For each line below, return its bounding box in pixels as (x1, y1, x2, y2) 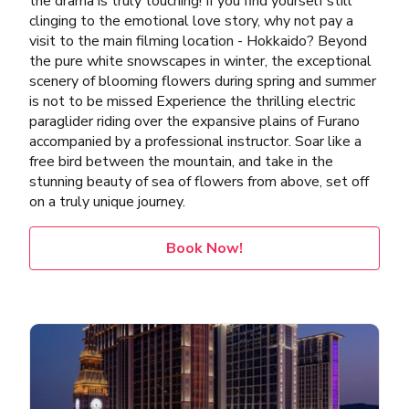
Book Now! (166, 237, 243, 258)
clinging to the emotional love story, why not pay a (29, 10, 353, 31)
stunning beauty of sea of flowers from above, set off (29, 171, 369, 192)
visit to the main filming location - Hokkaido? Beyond (29, 30, 367, 51)
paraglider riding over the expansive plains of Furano (29, 110, 360, 131)
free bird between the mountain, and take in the (29, 151, 333, 172)
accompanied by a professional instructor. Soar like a (29, 131, 362, 152)
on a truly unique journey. (29, 191, 185, 212)
